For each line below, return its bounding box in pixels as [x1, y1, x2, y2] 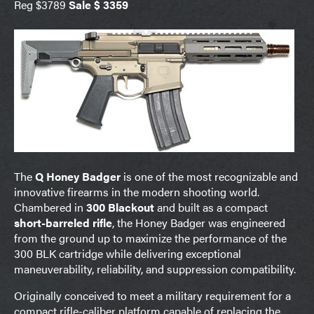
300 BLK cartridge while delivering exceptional [14, 245, 241, 261]
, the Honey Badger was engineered [112, 214, 285, 231]
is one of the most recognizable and [121, 168, 298, 184]
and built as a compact [154, 198, 268, 215]
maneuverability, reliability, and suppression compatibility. [14, 260, 296, 277]
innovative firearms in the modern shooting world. [14, 183, 259, 200]
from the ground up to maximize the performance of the [14, 229, 287, 246]
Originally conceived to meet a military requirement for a [14, 287, 291, 303]
